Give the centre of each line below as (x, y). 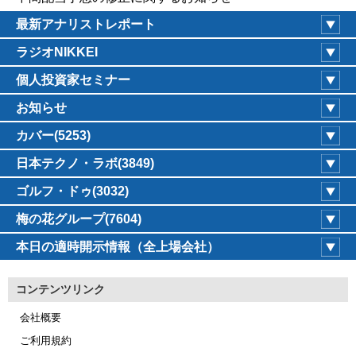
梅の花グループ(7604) (79, 219)
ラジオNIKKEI (57, 52)
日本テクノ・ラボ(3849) (85, 163)
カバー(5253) (53, 135)
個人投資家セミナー (73, 79)
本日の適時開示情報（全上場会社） (118, 246)
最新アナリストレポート (86, 24)
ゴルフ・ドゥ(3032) (72, 191)
